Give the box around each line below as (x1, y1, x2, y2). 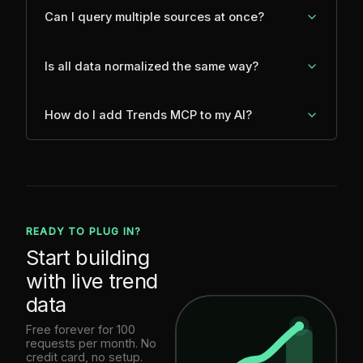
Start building (26, 244, 150, 270)
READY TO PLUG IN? (26, 225, 142, 238)
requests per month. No (26, 335, 156, 350)
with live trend (26, 267, 158, 293)
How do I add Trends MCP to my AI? (45, 108, 253, 123)
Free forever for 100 (26, 322, 135, 336)
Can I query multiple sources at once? (45, 10, 265, 25)
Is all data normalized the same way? (45, 58, 259, 74)
